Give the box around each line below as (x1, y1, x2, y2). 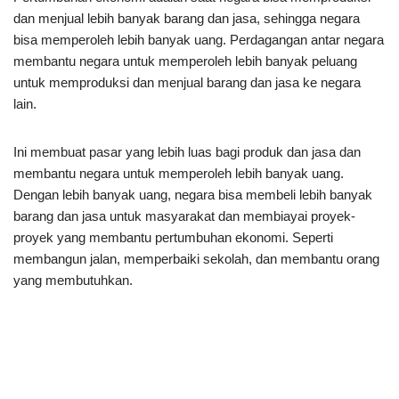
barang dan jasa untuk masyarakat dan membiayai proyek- (13, 208, 355, 224)
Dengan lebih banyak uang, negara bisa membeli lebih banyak (13, 186, 372, 202)
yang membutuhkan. (13, 272, 133, 288)
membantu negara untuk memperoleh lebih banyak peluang (13, 53, 357, 69)
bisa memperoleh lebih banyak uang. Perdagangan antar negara (13, 31, 384, 47)
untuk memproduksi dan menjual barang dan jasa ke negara (13, 74, 361, 90)
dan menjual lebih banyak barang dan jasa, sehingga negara (13, 10, 360, 26)
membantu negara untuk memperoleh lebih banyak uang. (13, 165, 344, 181)
